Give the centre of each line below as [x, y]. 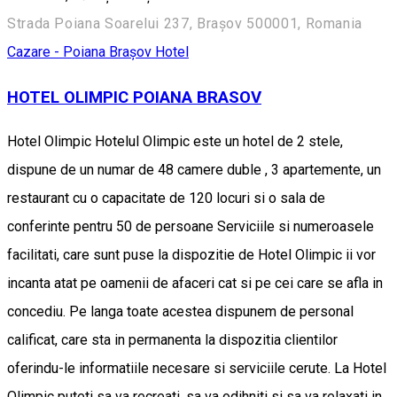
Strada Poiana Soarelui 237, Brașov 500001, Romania [185, 23]
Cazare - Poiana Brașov [81, 51]
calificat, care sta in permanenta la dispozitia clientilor [172, 340]
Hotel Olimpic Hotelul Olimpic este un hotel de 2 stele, [175, 142]
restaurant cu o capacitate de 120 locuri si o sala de [166, 198]
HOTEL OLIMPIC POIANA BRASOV [134, 97]
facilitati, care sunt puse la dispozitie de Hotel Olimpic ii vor [191, 255]
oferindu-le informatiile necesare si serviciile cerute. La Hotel [197, 369]
